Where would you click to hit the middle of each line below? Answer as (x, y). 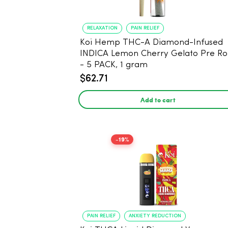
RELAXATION (102, 28)
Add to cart (158, 99)
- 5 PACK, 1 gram (117, 65)
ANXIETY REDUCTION (155, 216)
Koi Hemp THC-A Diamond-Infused (151, 42)
